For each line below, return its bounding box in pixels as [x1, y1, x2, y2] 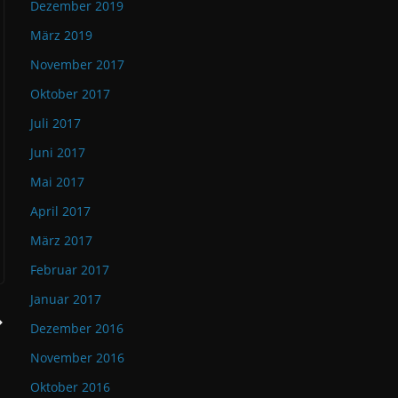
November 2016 [30, 349, 124, 366]
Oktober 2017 [30, 85, 110, 102]
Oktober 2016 [30, 378, 110, 395]
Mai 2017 [30, 173, 84, 190]
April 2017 [30, 203, 91, 219]
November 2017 [30, 56, 124, 73]
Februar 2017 [30, 261, 109, 278]
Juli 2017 [30, 115, 81, 131]
